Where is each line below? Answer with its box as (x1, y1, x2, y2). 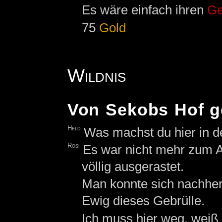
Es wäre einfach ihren (81, 2, 207, 18)
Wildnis (67, 65, 126, 86)
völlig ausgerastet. (81, 159, 184, 174)
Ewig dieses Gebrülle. (81, 193, 205, 209)
